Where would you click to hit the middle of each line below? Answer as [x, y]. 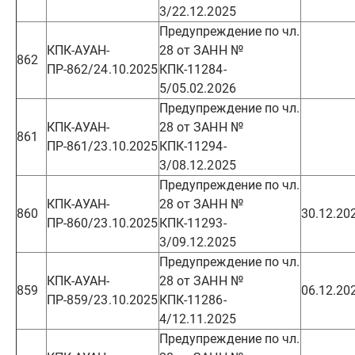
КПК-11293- [193, 223]
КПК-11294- [193, 146]
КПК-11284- [193, 69]
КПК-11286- [193, 300]
